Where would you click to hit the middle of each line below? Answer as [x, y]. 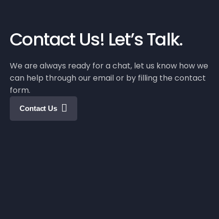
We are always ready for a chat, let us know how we [109, 66]
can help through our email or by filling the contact [108, 78]
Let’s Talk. [143, 39]
